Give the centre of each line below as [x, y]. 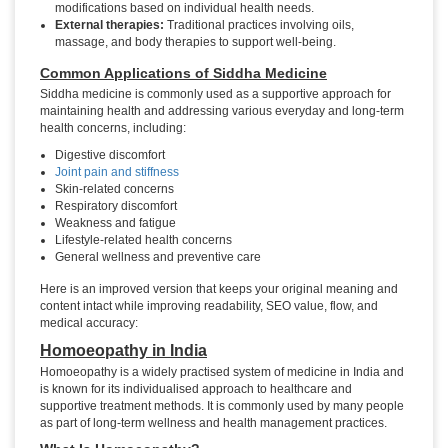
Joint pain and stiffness [117, 172]
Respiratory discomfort [116, 206]
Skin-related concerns [114, 189]
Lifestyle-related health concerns [143, 240]
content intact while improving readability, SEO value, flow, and [209, 306]
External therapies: [109, 25]
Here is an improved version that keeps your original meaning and [219, 289]
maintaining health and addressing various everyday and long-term [222, 111]
